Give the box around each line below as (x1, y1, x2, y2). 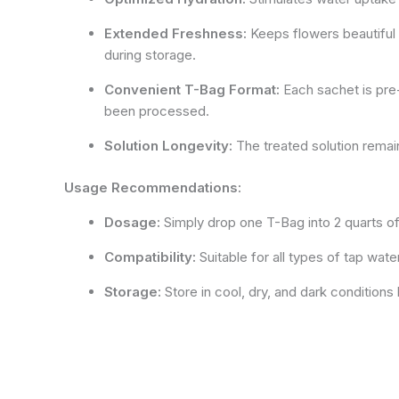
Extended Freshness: (104, 25, 247, 42)
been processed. (104, 102, 209, 119)
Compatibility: (104, 248, 196, 265)
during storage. (104, 46, 196, 63)
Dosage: (104, 213, 160, 231)
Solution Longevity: (104, 137, 232, 154)
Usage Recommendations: (64, 178, 241, 196)
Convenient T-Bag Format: (104, 81, 280, 98)
